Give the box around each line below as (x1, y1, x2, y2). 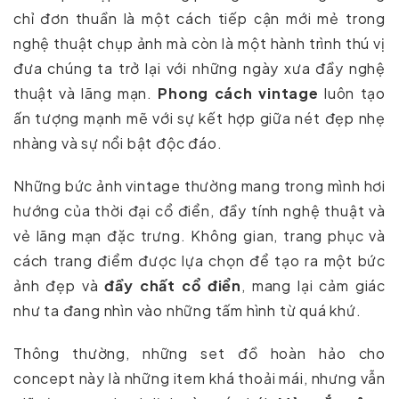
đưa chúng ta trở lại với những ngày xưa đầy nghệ (13, 58, 386, 77)
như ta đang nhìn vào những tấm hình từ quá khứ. (13, 300, 362, 320)
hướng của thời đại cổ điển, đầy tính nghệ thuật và (13, 200, 386, 220)
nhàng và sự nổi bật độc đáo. (13, 133, 223, 152)
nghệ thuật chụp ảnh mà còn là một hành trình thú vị (13, 33, 386, 53)
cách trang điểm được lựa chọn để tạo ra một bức (13, 250, 386, 270)
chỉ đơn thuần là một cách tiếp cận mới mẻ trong (13, 8, 386, 28)
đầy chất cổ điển (104, 275, 241, 295)
